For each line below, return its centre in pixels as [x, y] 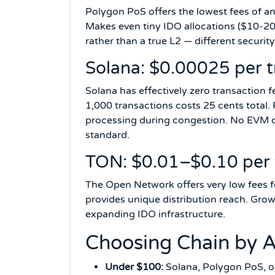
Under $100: [134, 267]
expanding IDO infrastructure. [155, 214]
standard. [107, 135]
